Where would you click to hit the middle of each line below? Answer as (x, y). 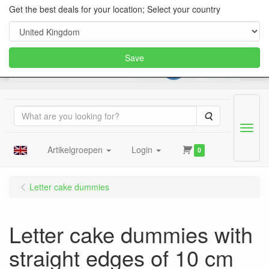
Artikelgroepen (75, 149)
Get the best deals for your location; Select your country (115, 9)
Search (225, 115)
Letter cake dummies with (131, 234)
